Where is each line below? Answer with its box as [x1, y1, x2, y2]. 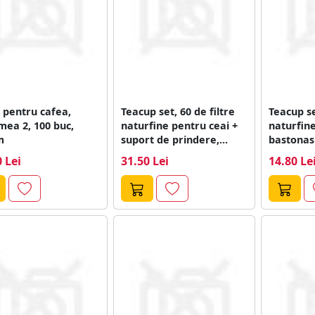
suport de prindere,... [120, 132, 228, 146]
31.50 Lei [120, 153, 169, 169]
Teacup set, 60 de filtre [120, 104, 235, 118]
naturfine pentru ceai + [120, 118, 238, 132]
